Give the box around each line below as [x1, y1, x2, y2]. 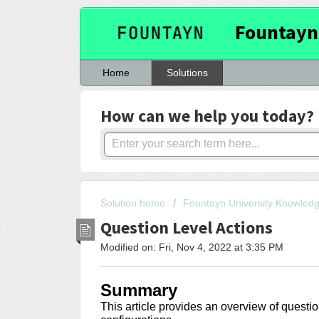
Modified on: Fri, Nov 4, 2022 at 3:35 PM [100, 241, 283, 253]
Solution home [100, 197, 168, 209]
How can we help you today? [100, 104, 314, 127]
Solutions [166, 67, 208, 79]
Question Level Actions [100, 216, 273, 239]
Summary [100, 281, 177, 300]
